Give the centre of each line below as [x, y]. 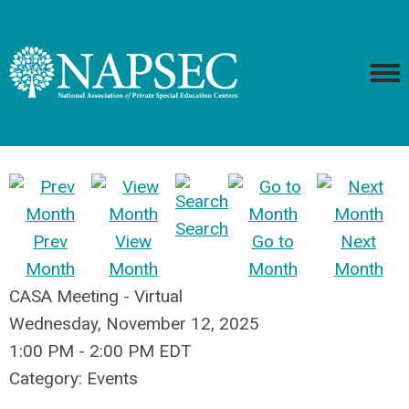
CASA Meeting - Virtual [96, 296]
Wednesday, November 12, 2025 [134, 324]
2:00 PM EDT [141, 351]
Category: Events [73, 378]
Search [202, 229]
